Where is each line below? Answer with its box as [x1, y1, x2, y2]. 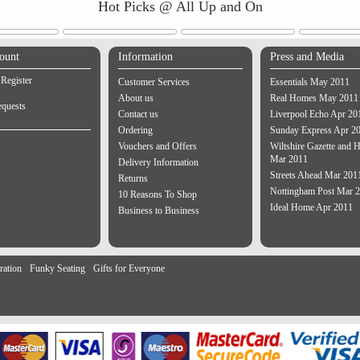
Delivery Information [117, 157, 198, 168]
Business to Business [117, 205, 199, 216]
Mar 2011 [269, 153, 308, 165]
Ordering [117, 125, 153, 136]
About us [117, 92, 153, 104]
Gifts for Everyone [93, 263, 165, 274]
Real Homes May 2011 [269, 92, 358, 104]
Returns [117, 173, 148, 184]
